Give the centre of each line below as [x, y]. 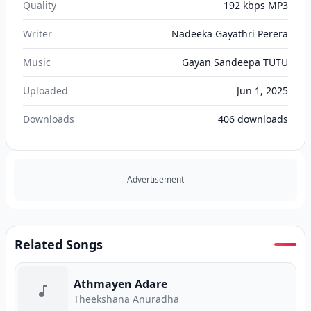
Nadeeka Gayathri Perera [230, 34]
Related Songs [59, 244]
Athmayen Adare [120, 284]
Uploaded [45, 91]
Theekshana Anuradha [126, 299]
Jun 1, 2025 [262, 91]
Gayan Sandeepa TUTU [235, 62]
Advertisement [155, 179]
